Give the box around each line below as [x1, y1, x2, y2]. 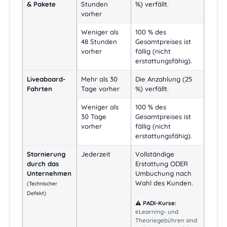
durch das [27, 160, 59, 168]
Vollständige [135, 150, 175, 159]
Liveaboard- [27, 75, 66, 84]
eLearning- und [135, 207, 179, 215]
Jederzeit [81, 150, 111, 159]
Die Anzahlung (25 [135, 75, 193, 84]
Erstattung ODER [135, 160, 188, 168]
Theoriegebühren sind [135, 216, 198, 224]
